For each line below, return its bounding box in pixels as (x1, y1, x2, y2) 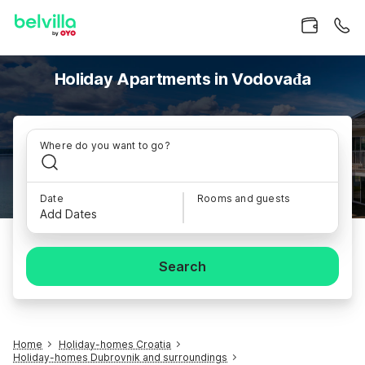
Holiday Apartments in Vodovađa (54, 69, 311, 89)
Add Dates (40, 207, 97, 221)
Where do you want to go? (40, 139, 170, 152)
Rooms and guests (197, 192, 291, 204)
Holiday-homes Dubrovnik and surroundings (13, 351, 227, 363)
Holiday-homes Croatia (59, 338, 171, 350)
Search (159, 258, 206, 275)
